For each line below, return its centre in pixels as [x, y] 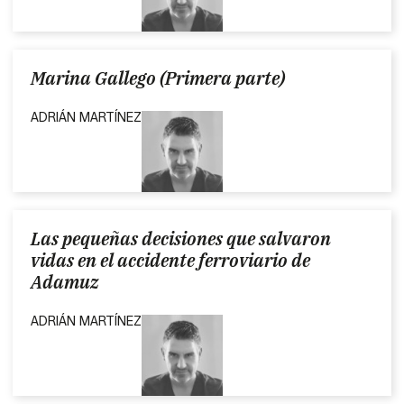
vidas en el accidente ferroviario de [171, 260]
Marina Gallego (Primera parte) [158, 78]
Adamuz [65, 281]
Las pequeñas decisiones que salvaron [181, 238]
